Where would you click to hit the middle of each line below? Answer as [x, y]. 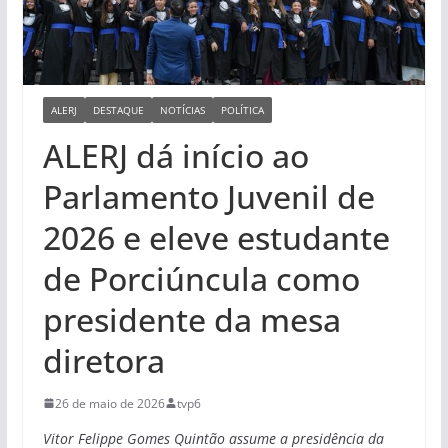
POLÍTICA [242, 109]
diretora [103, 360]
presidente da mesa [191, 319]
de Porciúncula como [201, 278]
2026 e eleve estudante [216, 237]
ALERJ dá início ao [175, 155]
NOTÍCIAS [182, 109]
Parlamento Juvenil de [208, 196]
